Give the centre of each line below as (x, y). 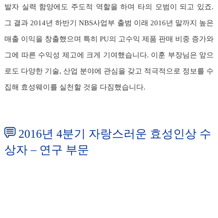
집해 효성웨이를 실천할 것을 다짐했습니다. (75, 87)
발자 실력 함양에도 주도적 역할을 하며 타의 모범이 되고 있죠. (109, 7)
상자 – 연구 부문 (47, 150)
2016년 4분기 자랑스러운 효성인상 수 (115, 134)
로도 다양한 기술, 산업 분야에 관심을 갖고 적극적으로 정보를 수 (109, 71)
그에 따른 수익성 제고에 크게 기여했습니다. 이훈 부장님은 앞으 (109, 55)
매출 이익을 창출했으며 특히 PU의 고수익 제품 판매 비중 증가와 (109, 39)
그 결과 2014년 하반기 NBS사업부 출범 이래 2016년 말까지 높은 (109, 23)
